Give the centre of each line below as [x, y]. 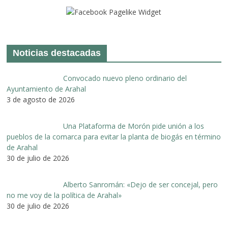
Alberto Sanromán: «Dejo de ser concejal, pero [140, 184]
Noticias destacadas [57, 53]
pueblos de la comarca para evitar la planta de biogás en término [114, 136]
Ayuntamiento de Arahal [47, 89]
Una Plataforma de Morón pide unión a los [133, 126]
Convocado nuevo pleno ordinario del [125, 78]
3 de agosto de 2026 [41, 99]
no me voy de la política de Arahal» [64, 195]
